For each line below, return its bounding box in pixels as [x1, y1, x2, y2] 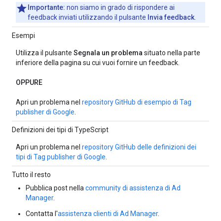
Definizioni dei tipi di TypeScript [12, 126, 109, 134]
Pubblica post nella [26, 184, 85, 192]
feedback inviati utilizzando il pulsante [28, 13, 147, 21]
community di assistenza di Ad [85, 184, 181, 192]
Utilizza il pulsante [16, 49, 74, 57]
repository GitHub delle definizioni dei [82, 143, 196, 151]
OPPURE [16, 78, 42, 86]
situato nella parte [143, 49, 200, 57]
